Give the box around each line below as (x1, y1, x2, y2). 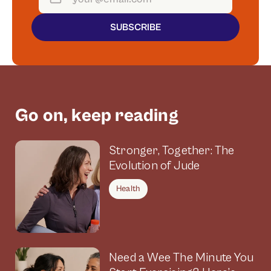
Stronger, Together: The (109, 144, 235, 158)
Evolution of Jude (109, 159, 200, 173)
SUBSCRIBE (110, 21, 161, 33)
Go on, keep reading (15, 105, 178, 126)
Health (116, 184, 141, 194)
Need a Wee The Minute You (109, 251, 253, 265)
